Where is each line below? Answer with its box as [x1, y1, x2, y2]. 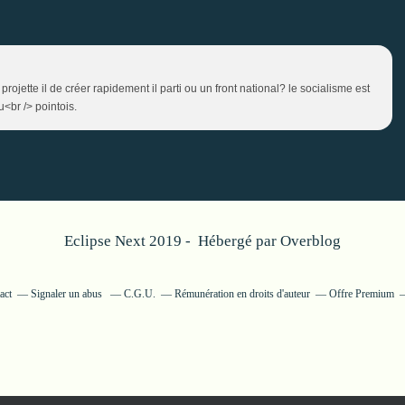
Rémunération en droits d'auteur [174, 287, 310, 300]
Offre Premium [328, 287, 394, 300]
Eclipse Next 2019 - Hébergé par [64, 231, 280, 250]
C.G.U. [123, 287, 155, 300]
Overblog [280, 231, 341, 250]
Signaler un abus [30, 287, 105, 300]
